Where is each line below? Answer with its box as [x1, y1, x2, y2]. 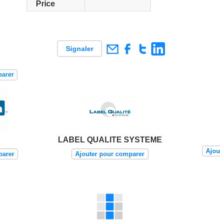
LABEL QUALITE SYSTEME [57, 136, 162, 144]
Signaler [65, 45, 93, 53]
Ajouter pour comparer [75, 150, 145, 158]
